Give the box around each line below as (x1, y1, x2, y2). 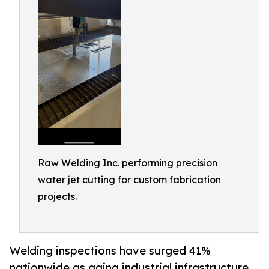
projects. (38, 190, 77, 202)
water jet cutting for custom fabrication (38, 173, 221, 186)
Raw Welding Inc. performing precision (38, 156, 217, 169)
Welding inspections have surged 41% (10, 243, 211, 258)
